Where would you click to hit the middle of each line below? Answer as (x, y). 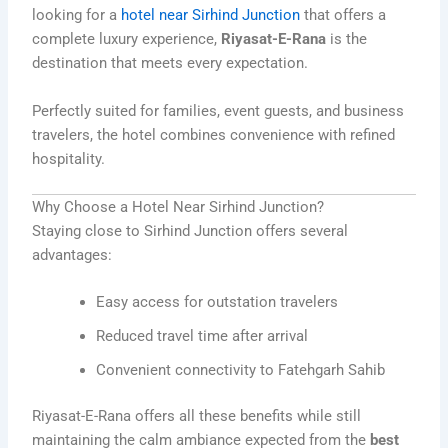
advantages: (72, 254)
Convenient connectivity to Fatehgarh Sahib (241, 370)
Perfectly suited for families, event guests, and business (218, 110)
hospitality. (69, 158)
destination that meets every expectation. (170, 63)
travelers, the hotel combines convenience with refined (214, 134)
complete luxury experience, (127, 39)
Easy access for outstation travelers (217, 302)
